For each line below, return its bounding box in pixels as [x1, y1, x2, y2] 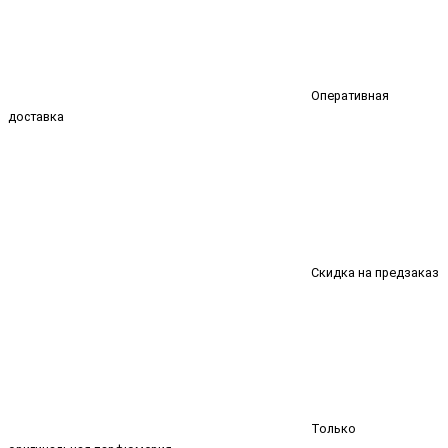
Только [308, 420, 356, 436]
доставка [8, 108, 64, 124]
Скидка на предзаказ [308, 264, 439, 280]
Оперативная [308, 87, 389, 103]
